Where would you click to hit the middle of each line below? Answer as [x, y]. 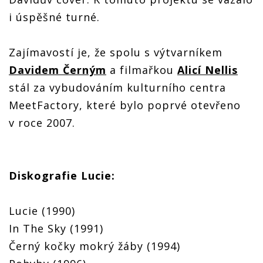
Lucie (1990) [42, 211]
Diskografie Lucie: [62, 176]
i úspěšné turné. [54, 17]
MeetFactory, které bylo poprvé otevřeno [125, 105]
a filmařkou [142, 70]
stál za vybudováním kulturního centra [117, 88]
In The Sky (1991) [56, 229]
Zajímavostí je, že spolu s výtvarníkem [116, 53]
